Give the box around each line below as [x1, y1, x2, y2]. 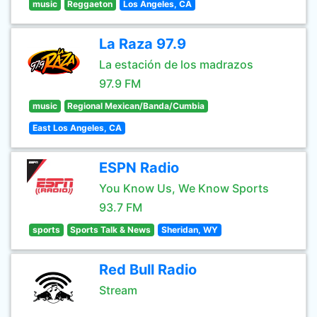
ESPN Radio [99, 159, 179, 176]
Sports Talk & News [70, 224, 151, 235]
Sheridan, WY [161, 224, 218, 235]
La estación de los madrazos [99, 57, 253, 71]
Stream [99, 283, 137, 297]
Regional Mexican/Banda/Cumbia [67, 100, 205, 111]
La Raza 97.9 [99, 35, 186, 52]
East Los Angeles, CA [32, 122, 122, 133]
